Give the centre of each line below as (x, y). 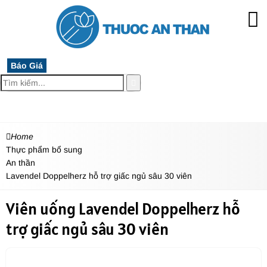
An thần (21, 163)
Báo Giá (27, 66)
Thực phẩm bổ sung (44, 150)
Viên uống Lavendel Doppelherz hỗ (123, 209)
